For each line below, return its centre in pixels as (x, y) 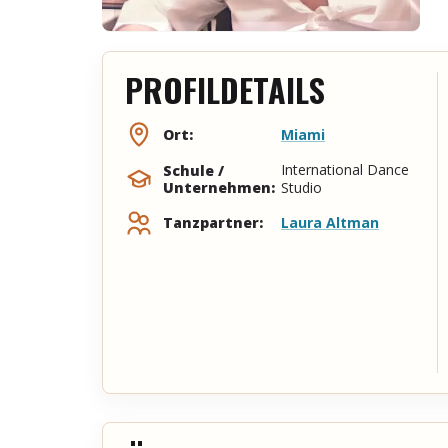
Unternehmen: (219, 187)
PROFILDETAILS (225, 89)
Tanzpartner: (213, 223)
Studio (301, 187)
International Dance (345, 169)
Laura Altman (330, 222)
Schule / (193, 170)
